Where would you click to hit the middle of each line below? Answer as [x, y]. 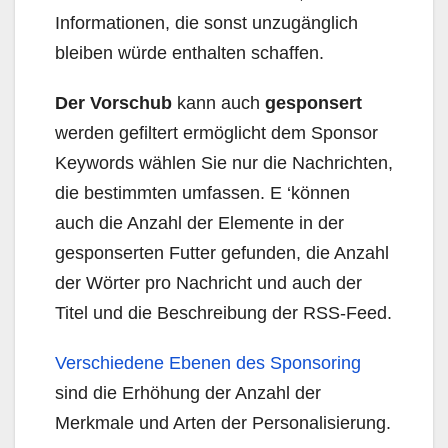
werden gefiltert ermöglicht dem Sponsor [216, 133]
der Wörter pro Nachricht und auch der [208, 283]
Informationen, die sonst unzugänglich [206, 23]
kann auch [218, 103]
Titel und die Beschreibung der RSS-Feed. [223, 313]
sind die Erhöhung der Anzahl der [188, 393]
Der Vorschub [113, 103]
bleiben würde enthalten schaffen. [189, 53]
